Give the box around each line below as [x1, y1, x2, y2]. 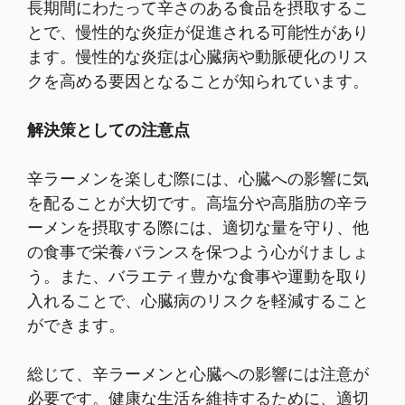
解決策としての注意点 [27, 119, 190, 141]
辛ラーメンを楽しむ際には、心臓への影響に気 [27, 168, 369, 190]
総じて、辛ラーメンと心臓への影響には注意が [27, 363, 369, 385]
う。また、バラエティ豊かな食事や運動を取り [27, 266, 369, 287]
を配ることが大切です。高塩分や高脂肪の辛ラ [27, 193, 369, 214]
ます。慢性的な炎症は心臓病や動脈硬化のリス [27, 46, 369, 68]
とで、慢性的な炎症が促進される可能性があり [27, 22, 369, 43]
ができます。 [27, 315, 125, 336]
